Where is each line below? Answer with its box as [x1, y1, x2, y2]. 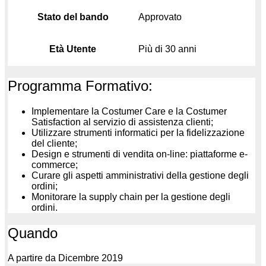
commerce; [31, 159, 78, 170]
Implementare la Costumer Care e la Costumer [31, 106, 227, 116]
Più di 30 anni [138, 43, 197, 54]
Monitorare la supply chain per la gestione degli [31, 191, 230, 202]
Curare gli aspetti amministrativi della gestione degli [31, 170, 249, 180]
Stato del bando [37, 11, 109, 22]
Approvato [138, 11, 182, 22]
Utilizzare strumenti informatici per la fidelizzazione [31, 127, 245, 138]
